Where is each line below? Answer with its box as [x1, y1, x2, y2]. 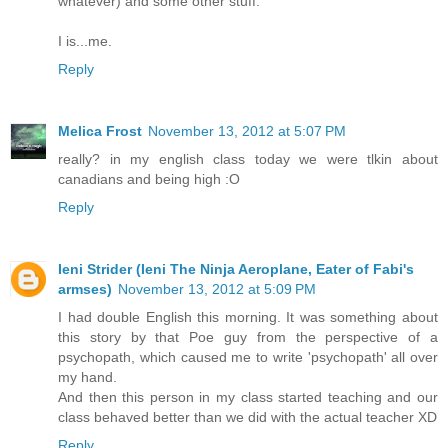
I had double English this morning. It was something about [58, 308, 438, 325]
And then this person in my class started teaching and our [58, 388, 438, 405]
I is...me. [58, 32, 112, 49]
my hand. [58, 368, 117, 385]
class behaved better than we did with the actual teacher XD [58, 408, 437, 425]
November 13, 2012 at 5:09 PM [118, 280, 316, 297]
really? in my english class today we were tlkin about [58, 150, 438, 167]
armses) [58, 280, 112, 297]
